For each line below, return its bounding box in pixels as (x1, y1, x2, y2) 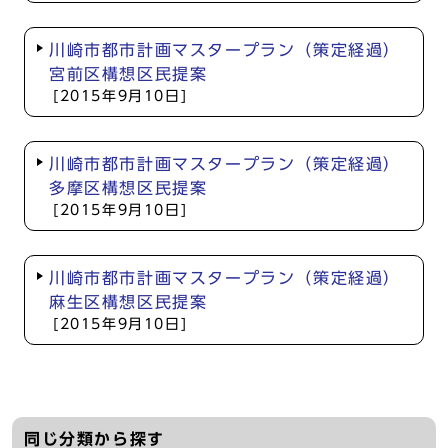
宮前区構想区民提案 (49, 66, 208, 82)
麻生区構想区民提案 (49, 294, 208, 310)
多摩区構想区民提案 (49, 180, 208, 196)
